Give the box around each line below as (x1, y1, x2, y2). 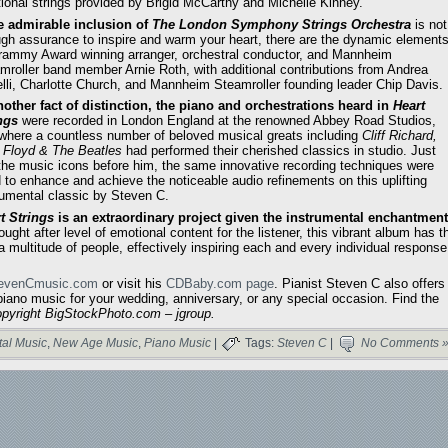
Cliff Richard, (362, 128, 437, 144)
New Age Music (53, 335, 138, 350)
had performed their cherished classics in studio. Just (122, 143, 436, 159)
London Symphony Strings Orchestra (179, 16, 411, 32)
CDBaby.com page (166, 276, 274, 292)
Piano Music (144, 335, 211, 350)
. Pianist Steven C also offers (274, 276, 445, 292)
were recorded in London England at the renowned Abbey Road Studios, (18, 113, 436, 129)
